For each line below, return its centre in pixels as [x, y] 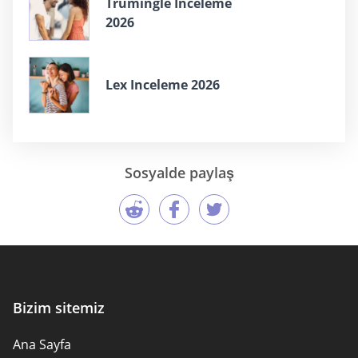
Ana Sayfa [42, 344]
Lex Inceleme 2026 [163, 85]
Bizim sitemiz [59, 307]
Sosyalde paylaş [179, 172]
